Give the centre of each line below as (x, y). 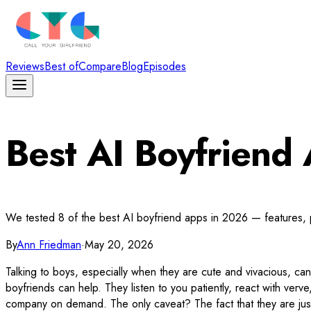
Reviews (25, 66)
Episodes (165, 66)
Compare (100, 66)
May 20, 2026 (119, 245)
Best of (61, 66)
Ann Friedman (49, 245)
